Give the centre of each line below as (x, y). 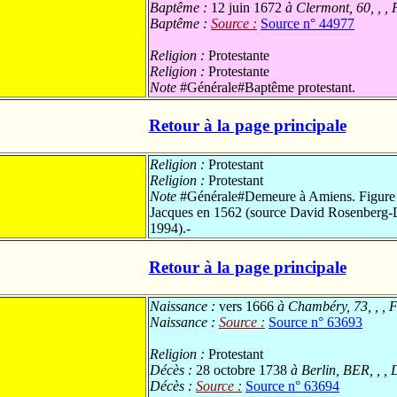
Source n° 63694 (292, 385)
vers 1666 (246, 306)
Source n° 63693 (315, 322)
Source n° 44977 (307, 23)
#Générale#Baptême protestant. (266, 87)
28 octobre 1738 (241, 370)
